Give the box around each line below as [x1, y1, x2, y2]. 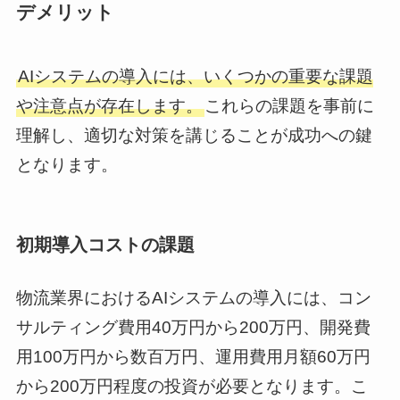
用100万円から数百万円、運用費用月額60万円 [15, 347, 371, 367]
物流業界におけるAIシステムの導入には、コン [15, 288, 371, 308]
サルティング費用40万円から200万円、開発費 [15, 318, 371, 337]
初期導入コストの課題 [15, 234, 195, 254]
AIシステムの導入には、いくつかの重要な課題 [17, 67, 373, 87]
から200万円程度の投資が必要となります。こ [15, 377, 368, 396]
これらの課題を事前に [204, 96, 374, 116]
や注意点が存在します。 [15, 96, 203, 116]
